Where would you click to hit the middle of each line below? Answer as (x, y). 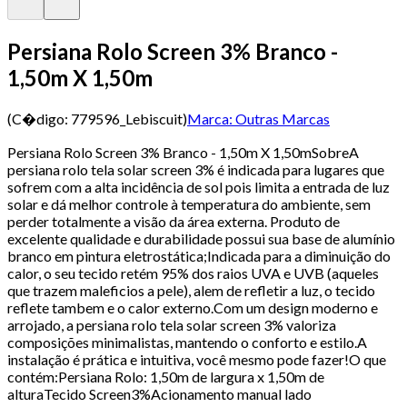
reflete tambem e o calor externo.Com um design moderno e (193, 307)
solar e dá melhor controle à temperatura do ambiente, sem (189, 203)
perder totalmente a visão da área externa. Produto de (174, 221)
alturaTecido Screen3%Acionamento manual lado (159, 393)
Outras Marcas (283, 118)
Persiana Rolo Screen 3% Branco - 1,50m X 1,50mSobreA (183, 152)
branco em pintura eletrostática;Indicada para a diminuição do (199, 255)
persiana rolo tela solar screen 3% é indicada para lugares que (196, 169)
